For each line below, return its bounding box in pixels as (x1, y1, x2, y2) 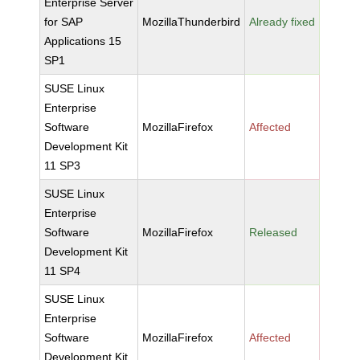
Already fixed (249, 15, 316, 28)
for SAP (44, 15, 84, 28)
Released (249, 226, 298, 239)
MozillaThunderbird (142, 15, 241, 28)
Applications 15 (44, 35, 122, 47)
